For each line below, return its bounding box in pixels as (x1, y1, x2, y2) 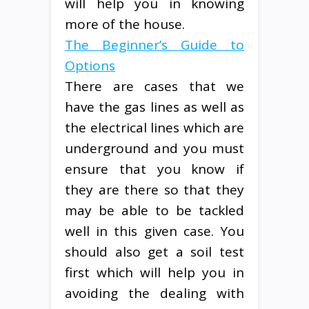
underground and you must (65, 139, 244, 157)
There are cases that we (65, 77, 244, 95)
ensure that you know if (65, 159, 244, 178)
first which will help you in (65, 263, 244, 281)
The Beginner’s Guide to (65, 35, 244, 54)
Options (65, 56, 115, 74)
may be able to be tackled (65, 201, 244, 219)
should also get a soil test (65, 242, 244, 261)
